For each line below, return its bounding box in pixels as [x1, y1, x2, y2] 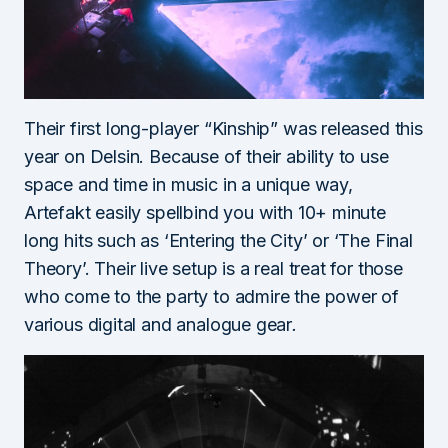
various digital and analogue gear [24, 314, 293, 336]
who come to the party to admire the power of [24, 286, 400, 308]
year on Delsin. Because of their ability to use [24, 146, 389, 168]
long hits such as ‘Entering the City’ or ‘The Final [24, 230, 413, 252]
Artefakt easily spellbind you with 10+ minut [24, 202, 377, 224]
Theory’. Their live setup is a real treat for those [24, 258, 403, 280]
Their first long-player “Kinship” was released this [24, 118, 423, 140]
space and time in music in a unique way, [24, 174, 353, 196]
